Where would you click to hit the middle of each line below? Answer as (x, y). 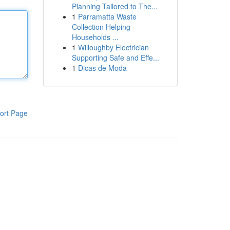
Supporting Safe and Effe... (115, 57)
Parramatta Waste (107, 16)
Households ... (95, 37)
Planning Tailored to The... (114, 6)
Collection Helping (101, 27)
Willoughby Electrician (113, 47)
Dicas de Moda (102, 68)
